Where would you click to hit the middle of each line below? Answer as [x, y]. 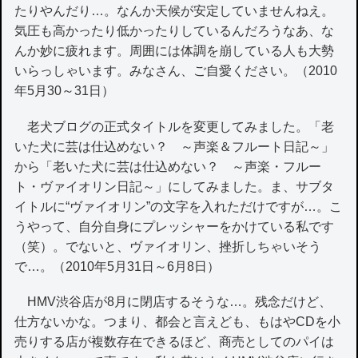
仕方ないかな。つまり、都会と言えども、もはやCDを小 [178, 321]
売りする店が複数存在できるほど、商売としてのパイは [175, 341]
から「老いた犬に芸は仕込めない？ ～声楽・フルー [168, 166]
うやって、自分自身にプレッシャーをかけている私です [175, 226]
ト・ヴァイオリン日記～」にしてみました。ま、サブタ [175, 186]
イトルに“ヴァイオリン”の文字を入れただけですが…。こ [179, 206]
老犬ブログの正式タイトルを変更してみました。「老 [175, 126]
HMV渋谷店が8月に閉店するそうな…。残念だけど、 [173, 301]
